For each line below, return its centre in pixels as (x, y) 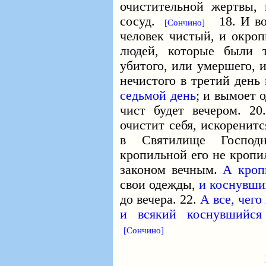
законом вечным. (171, 170)
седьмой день (158, 96)
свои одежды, (160, 185)
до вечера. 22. (160, 199)
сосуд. (142, 21)
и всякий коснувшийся (191, 214)
